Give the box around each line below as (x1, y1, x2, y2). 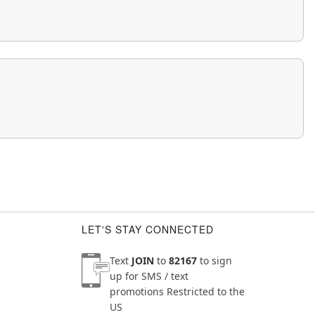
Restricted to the (167, 284, 245, 298)
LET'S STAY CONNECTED (82, 221, 214, 236)
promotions (110, 284, 167, 298)
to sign (197, 253, 232, 267)
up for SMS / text (110, 269, 188, 283)
